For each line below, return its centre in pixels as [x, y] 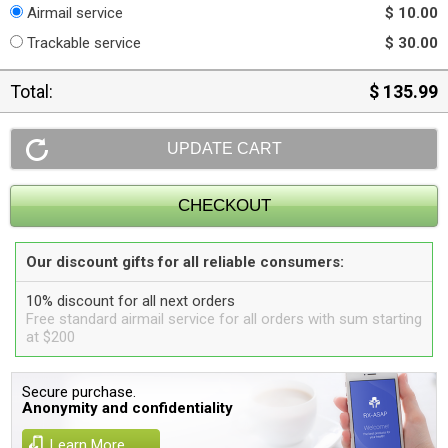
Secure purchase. [79, 392]
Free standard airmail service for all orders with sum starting [224, 319]
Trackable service [84, 43]
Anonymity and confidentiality [128, 408]
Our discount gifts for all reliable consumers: [185, 262]
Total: [31, 91]
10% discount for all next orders [130, 301]
